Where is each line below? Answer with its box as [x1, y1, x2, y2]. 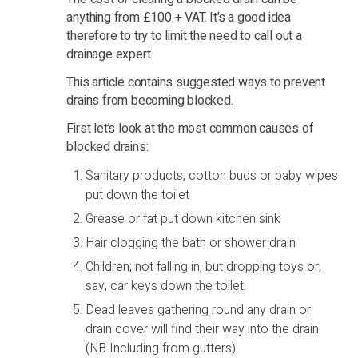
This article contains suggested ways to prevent [66, 73, 326, 93]
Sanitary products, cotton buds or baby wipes [86, 166, 339, 186]
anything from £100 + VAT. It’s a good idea [66, 8, 292, 28]
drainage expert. [66, 45, 153, 65]
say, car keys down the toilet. [86, 276, 247, 296]
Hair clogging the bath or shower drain [86, 233, 296, 253]
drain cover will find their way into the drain [86, 320, 320, 340]
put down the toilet [86, 185, 190, 205]
